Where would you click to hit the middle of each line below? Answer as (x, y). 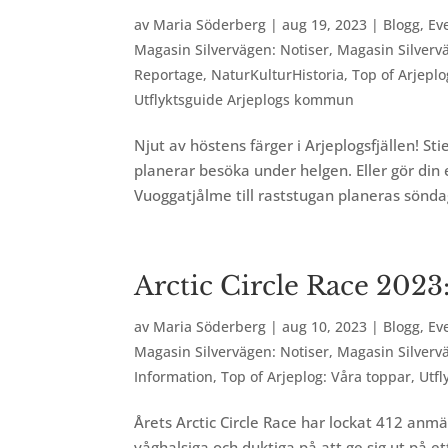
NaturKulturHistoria (278, 74)
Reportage (169, 74)
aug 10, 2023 (325, 326)
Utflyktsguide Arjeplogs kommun (244, 99)
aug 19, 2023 (325, 24)
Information (174, 376)
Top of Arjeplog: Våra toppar (316, 376)
